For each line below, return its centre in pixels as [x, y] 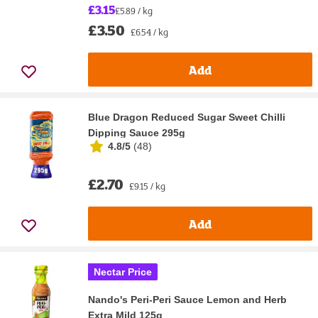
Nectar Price [123, 272]
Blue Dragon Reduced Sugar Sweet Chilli [187, 117]
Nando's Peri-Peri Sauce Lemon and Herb [187, 300]
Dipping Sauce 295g [137, 133]
